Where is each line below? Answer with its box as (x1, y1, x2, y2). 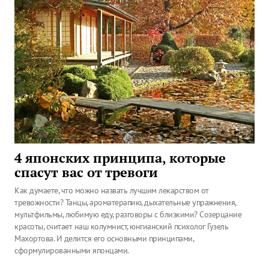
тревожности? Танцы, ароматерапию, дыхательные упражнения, (14, 197, 236, 208)
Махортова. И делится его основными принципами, (14, 233, 193, 244)
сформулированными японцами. (14, 245, 129, 256)
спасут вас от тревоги (14, 164, 158, 181)
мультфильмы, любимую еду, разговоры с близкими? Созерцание (14, 209, 241, 220)
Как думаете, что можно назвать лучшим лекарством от (14, 185, 209, 196)
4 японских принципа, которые (14, 150, 226, 166)
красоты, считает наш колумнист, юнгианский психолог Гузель (14, 221, 228, 232)
